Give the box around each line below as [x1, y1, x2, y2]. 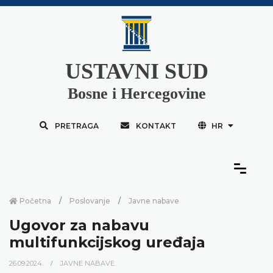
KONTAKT [135, 121, 176, 130]
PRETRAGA [54, 121, 99, 130]
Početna [18, 196, 51, 205]
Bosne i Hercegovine [67, 84, 206, 102]
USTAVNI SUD [65, 58, 208, 83]
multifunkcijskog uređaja [9, 233, 205, 251]
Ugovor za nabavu [9, 216, 149, 234]
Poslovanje [69, 196, 110, 205]
